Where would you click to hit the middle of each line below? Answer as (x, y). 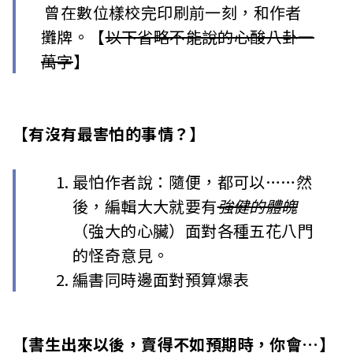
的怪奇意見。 (121, 255)
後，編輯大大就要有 (145, 206)
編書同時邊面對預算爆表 (161, 280)
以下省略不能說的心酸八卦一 (210, 37)
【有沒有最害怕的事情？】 (109, 134)
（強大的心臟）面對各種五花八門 (193, 231)
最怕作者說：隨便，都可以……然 (192, 182)
